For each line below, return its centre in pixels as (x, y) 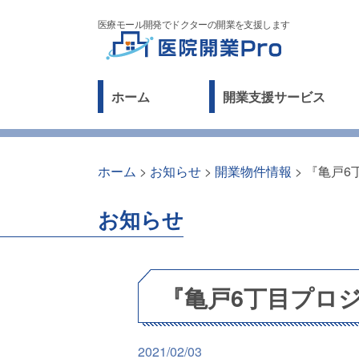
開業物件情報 (253, 171)
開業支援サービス (274, 97)
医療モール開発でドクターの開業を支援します (194, 24)
